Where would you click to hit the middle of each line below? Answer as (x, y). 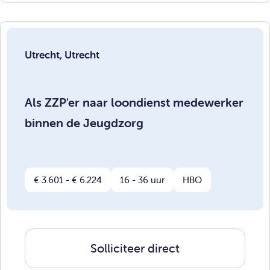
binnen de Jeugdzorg (84, 122)
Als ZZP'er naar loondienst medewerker (134, 102)
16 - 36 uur (142, 180)
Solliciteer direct (135, 248)
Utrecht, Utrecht (62, 55)
